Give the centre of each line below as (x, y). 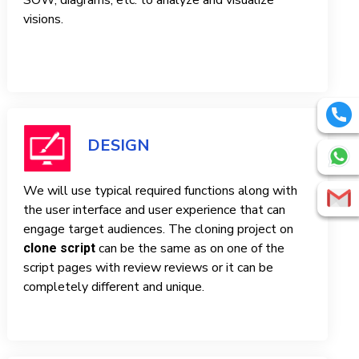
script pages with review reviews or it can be (149, 268)
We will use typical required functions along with (161, 191)
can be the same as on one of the (190, 249)
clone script (60, 248)
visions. (44, 20)
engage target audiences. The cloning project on (159, 230)
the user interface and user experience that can (155, 210)
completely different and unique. (114, 287)
